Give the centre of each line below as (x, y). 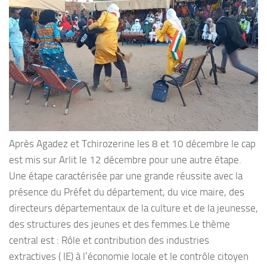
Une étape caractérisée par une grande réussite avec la (126, 176)
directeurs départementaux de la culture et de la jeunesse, (133, 208)
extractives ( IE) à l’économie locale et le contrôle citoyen (129, 257)
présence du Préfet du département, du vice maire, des (127, 192)
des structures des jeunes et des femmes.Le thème (119, 224)
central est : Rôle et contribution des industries (109, 240)
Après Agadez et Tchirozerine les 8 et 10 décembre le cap (132, 144)
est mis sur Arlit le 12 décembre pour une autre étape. (125, 160)
